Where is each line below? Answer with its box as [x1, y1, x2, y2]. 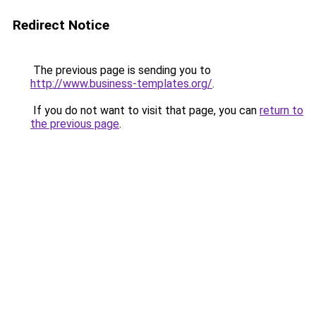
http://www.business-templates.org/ [30, 77, 212, 90]
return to [260, 104, 303, 117]
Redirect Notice [13, 17, 109, 33]
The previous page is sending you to [30, 63, 211, 77]
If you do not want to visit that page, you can [30, 104, 260, 117]
